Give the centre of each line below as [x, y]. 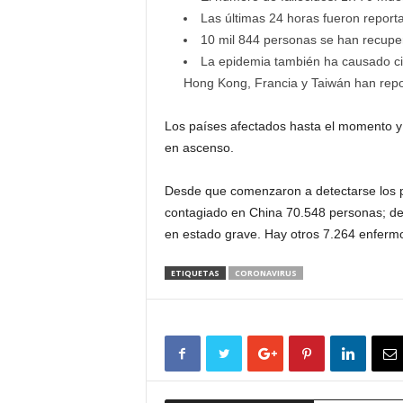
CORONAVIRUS [265, 273]
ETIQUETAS [195, 273]
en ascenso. [199, 148]
